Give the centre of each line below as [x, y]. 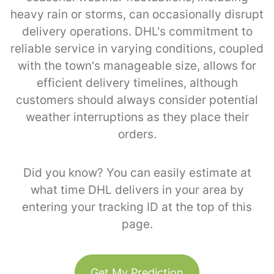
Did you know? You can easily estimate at [137, 172]
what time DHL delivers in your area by [137, 190]
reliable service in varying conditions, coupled [137, 48]
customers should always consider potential [137, 100]
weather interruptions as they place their [137, 117]
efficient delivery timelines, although [137, 83]
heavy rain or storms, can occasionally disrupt [137, 14]
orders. [137, 134]
